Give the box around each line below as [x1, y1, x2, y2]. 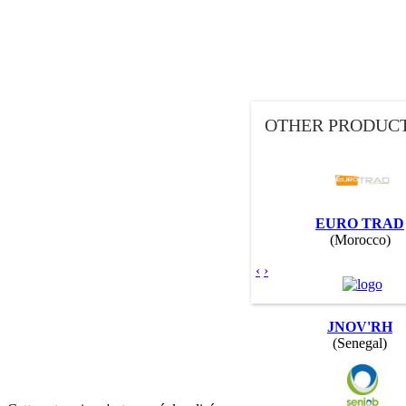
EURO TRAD [315, 215, 404, 231]
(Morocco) [329, 231, 391, 247]
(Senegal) [333, 334, 387, 351]
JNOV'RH [327, 318, 392, 334]
